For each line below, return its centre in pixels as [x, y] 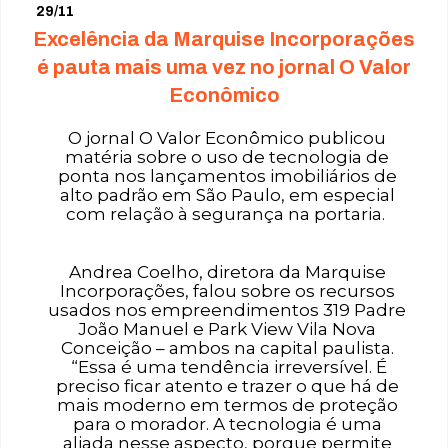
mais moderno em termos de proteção [227, 405]
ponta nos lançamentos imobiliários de [227, 176]
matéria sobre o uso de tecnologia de [227, 157]
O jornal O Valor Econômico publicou [227, 138]
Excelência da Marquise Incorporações [224, 39]
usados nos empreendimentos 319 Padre [227, 310]
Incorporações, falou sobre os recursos [227, 291]
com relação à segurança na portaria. [227, 214]
